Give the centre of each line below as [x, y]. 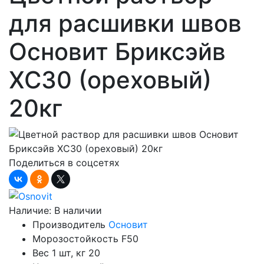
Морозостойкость [75, 239]
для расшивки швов [125, 23]
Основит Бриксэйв [117, 51]
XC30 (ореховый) [110, 80]
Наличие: [32, 211]
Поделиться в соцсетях [64, 162]
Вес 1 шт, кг [59, 253]
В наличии [78, 211]
